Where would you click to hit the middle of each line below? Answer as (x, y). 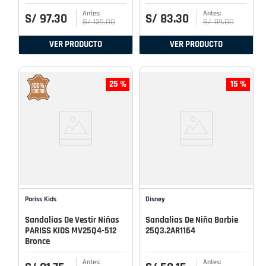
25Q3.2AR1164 (170, 230)
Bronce (37, 241)
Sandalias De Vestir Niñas (72, 220)
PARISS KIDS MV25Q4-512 (71, 230)
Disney (155, 199)
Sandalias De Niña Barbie (192, 220)
